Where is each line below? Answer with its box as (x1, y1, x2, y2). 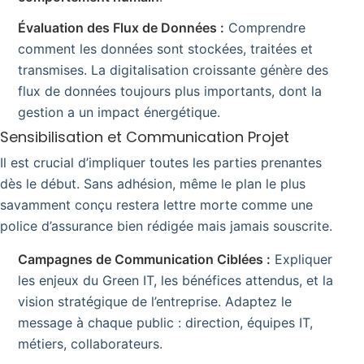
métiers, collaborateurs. (18, 335, 162, 352)
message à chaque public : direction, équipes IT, (18, 314, 313, 331)
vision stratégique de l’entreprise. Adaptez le (18, 292, 292, 310)
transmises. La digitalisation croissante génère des (18, 61, 328, 78)
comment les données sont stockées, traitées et (18, 40, 313, 57)
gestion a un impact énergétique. (18, 103, 220, 120)
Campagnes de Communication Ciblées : (18, 250, 271, 267)
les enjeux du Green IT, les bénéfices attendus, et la (18, 271, 333, 288)
